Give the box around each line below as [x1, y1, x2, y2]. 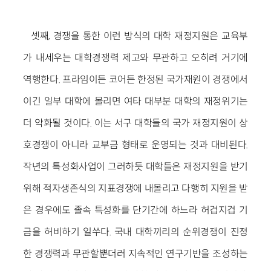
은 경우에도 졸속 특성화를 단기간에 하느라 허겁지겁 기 [23, 203, 248, 217]
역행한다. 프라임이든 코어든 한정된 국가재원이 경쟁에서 [23, 73, 248, 86]
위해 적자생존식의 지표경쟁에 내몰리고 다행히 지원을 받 [23, 181, 248, 195]
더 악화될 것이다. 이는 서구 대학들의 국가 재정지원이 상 [23, 116, 248, 129]
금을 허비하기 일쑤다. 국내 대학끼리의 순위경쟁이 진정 [23, 225, 248, 238]
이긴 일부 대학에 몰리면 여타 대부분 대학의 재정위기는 [23, 94, 248, 108]
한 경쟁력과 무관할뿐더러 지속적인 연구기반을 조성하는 [23, 247, 248, 260]
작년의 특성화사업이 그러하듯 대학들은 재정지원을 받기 [23, 160, 248, 173]
